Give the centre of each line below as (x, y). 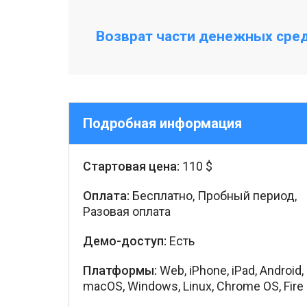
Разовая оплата (127, 211)
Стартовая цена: (131, 166)
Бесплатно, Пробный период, (213, 196)
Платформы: (120, 270)
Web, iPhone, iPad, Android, (230, 270)
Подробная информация (162, 123)
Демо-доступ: (125, 241)
